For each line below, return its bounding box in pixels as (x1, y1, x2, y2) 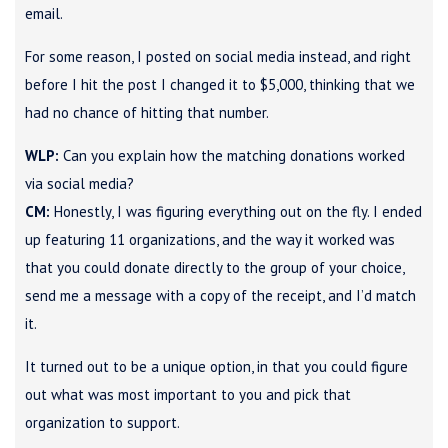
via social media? (25, 173, 134, 193)
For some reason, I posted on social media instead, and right (25, 46, 411, 66)
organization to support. (25, 412, 180, 432)
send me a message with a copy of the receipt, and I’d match (25, 285, 416, 305)
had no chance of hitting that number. (25, 102, 269, 122)
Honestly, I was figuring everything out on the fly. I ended (50, 201, 422, 221)
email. (25, 3, 63, 23)
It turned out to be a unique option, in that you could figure (25, 356, 408, 376)
